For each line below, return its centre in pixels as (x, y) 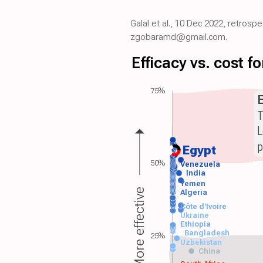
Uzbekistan (201, 242)
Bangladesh (207, 233)
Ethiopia (196, 224)
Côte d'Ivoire (204, 206)
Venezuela (200, 164)
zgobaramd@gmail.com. (179, 37)
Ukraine (195, 215)
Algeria (194, 192)
